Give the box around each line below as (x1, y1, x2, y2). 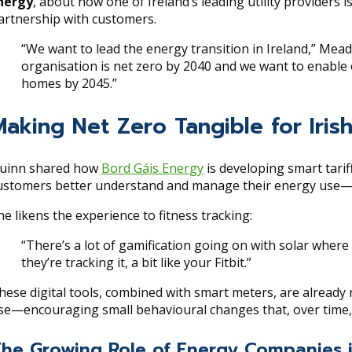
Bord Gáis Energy (101, 159, 203, 178)
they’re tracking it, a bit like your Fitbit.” (21, 254, 251, 272)
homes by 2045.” (21, 75, 117, 93)
